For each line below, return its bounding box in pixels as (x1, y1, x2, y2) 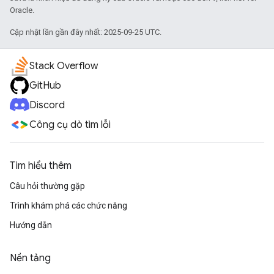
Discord (29, 99, 65, 112)
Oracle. (10, 6, 34, 15)
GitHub (29, 80, 61, 92)
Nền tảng (10, 252, 51, 265)
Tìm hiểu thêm (10, 160, 72, 172)
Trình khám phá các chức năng (10, 201, 127, 211)
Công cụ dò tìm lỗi (29, 119, 111, 131)
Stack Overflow (29, 60, 98, 73)
